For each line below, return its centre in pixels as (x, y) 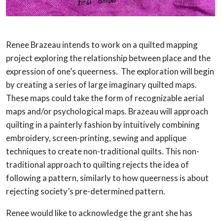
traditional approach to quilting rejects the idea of (97, 165)
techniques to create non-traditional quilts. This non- (103, 151)
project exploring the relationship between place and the (108, 58)
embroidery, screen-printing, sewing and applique (96, 138)
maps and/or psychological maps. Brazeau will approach (107, 111)
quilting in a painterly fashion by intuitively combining (103, 125)
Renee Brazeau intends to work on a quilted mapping (102, 45)
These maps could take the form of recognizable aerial (105, 98)
